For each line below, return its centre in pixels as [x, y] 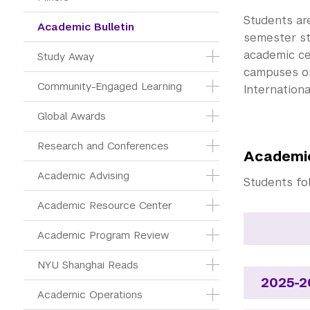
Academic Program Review [103, 235]
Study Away [66, 56]
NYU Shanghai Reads [88, 265]
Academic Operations [90, 294]
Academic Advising [83, 175]
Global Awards [72, 116]
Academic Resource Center [105, 205]
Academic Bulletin [86, 27]
